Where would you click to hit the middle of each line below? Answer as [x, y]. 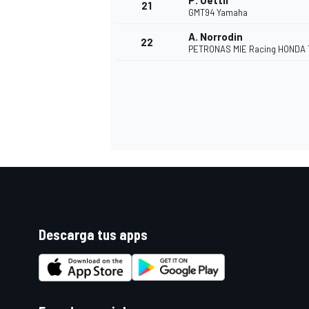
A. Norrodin [216, 37]
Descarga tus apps [93, 235]
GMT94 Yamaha [218, 13]
